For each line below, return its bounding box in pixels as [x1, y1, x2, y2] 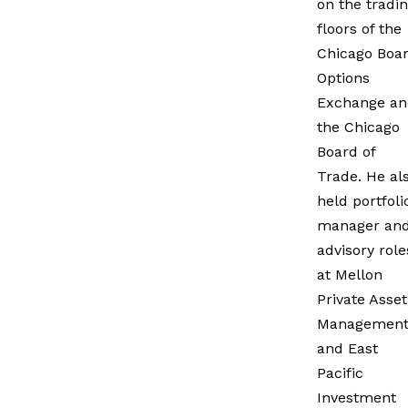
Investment [317, 388, 396, 406]
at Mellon [317, 265, 382, 283]
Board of [317, 142, 375, 160]
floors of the [317, 19, 402, 37]
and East [317, 339, 378, 357]
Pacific [317, 363, 363, 382]
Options [317, 68, 370, 87]
